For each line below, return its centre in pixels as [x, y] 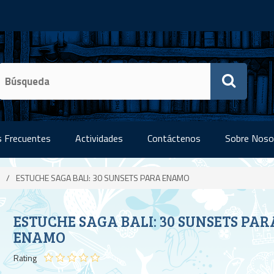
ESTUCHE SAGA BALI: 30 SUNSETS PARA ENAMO [103, 178]
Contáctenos [174, 138]
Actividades [99, 138]
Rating [25, 258]
